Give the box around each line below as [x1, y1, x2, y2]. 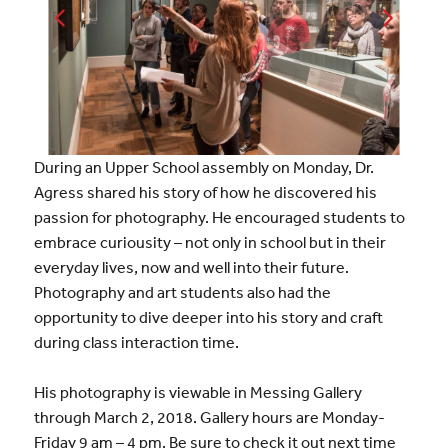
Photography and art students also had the [33, 281, 331, 302]
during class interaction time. [33, 331, 239, 352]
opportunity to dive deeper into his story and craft [33, 306, 383, 327]
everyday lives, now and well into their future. [33, 256, 349, 277]
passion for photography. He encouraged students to [33, 206, 405, 227]
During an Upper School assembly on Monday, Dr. [33, 156, 374, 177]
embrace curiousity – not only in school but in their [33, 231, 386, 252]
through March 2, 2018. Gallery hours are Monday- [33, 407, 385, 428]
